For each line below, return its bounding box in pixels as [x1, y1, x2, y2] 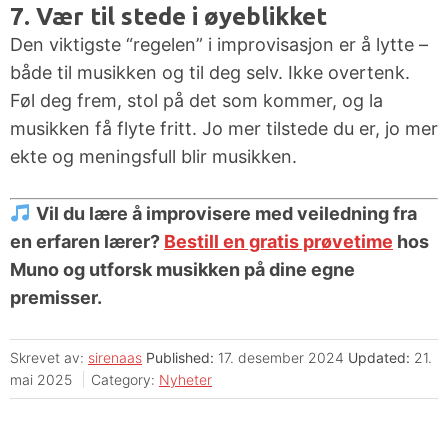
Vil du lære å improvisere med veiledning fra [35, 203, 417, 225]
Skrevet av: [10, 349, 84, 367]
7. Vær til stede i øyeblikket [10, 3, 327, 31]
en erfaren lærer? [10, 231, 164, 253]
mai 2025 [10, 371, 72, 389]
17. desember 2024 [218, 349, 344, 367]
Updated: [344, 349, 410, 367]
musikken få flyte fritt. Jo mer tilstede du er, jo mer [10, 118, 438, 140]
